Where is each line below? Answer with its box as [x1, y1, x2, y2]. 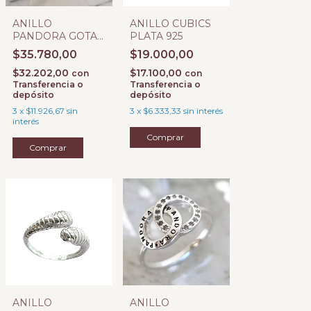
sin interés [183, 106, 223, 116]
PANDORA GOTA [12, 30, 97, 42]
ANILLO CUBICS [130, 17, 211, 30]
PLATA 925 [130, 30, 183, 42]
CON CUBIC [12, 42, 72, 55]
